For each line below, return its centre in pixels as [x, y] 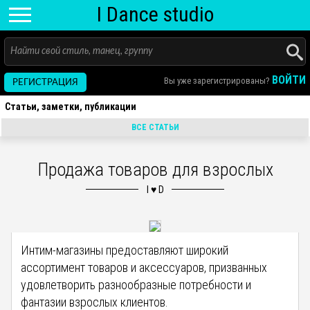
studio [188, 14]
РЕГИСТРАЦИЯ [45, 83]
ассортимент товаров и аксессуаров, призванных [144, 268]
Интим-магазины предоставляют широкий [125, 250]
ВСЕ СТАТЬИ [155, 127]
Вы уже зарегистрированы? [218, 81]
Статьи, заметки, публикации [71, 107]
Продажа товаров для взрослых [155, 170]
